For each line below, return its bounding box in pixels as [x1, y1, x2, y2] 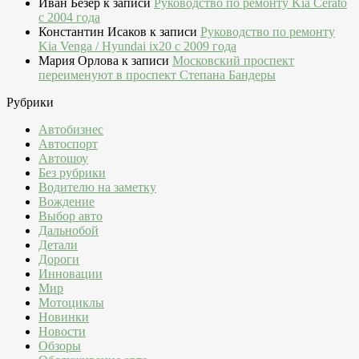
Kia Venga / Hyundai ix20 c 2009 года [38, 39, 236, 54]
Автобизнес [38, 123, 103, 137]
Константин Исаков [38, 25, 147, 39]
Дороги [38, 252, 79, 267]
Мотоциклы [38, 296, 104, 310]
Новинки [38, 310, 89, 325]
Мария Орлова [38, 54, 119, 68]
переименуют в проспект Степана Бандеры [38, 68, 276, 83]
